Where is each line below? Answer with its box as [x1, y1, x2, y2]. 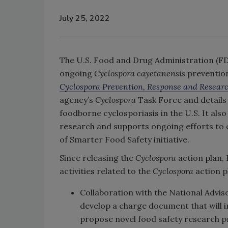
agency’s [60, 95, 95, 105]
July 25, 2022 [60, 12, 110, 24]
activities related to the [60, 166, 153, 176]
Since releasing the [60, 153, 135, 163]
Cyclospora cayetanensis [94, 68, 185, 78]
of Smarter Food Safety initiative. [60, 134, 189, 145]
